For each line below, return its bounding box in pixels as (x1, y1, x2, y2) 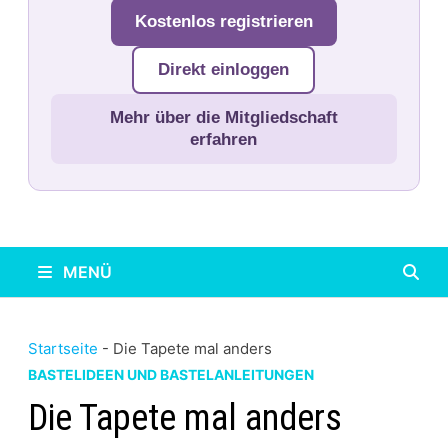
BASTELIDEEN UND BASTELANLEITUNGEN (27, 366, 314, 383)
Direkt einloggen (158, 60, 290, 79)
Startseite (27, 339, 98, 358)
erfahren (190, 130, 258, 149)
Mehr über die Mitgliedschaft (109, 108, 338, 127)
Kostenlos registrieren (134, 12, 313, 31)
